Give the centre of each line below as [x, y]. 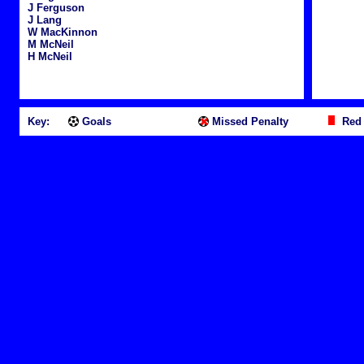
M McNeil [51, 44]
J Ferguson [56, 8]
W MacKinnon [63, 32]
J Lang [45, 20]
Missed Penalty [249, 121]
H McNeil [50, 56]
